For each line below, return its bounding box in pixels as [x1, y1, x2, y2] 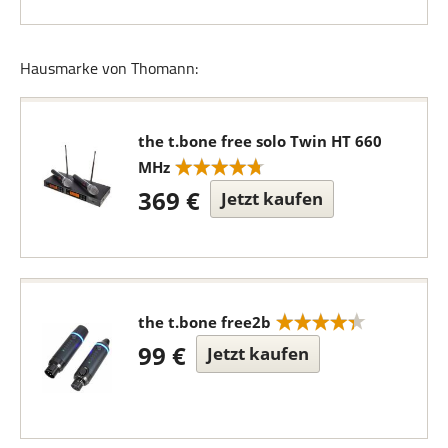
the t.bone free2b [137, 311, 271, 332]
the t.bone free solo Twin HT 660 [137, 130, 382, 151]
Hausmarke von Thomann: [20, 52, 198, 83]
